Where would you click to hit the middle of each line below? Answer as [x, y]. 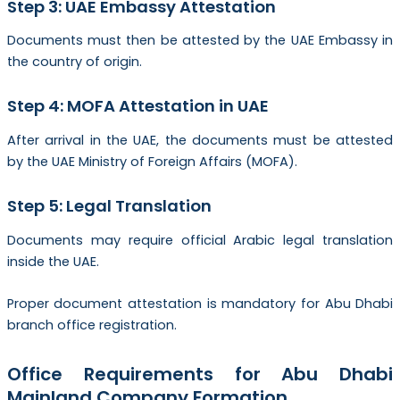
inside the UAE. [53, 261]
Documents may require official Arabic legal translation [200, 240]
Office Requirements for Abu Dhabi [200, 375]
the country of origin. [74, 62]
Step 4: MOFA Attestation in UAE [137, 106]
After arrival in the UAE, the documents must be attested [200, 140]
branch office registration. [92, 325]
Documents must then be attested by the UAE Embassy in [200, 41]
